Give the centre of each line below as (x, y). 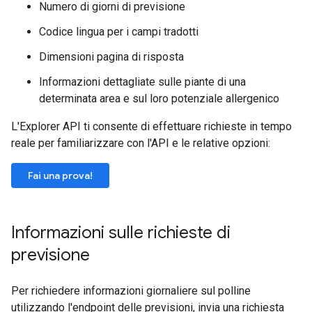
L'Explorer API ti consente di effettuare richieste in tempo (151, 126)
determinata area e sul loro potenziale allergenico (159, 99)
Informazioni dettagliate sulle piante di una (142, 82)
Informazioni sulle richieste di (121, 233)
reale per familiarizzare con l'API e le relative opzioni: (141, 143)
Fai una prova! (60, 175)
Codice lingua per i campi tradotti (119, 32)
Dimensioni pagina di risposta (111, 57)
